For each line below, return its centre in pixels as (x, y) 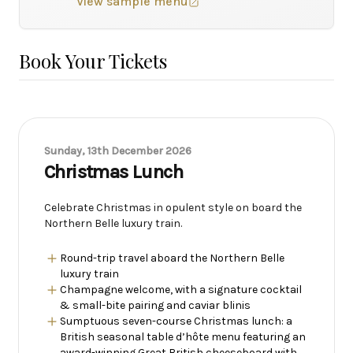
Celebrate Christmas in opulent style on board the (173, 208)
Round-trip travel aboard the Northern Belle (172, 258)
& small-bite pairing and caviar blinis (155, 305)
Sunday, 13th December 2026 (118, 151)
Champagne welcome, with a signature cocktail (181, 290)
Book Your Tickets (93, 61)
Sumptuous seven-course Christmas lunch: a (176, 321)
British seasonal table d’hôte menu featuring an (183, 337)
